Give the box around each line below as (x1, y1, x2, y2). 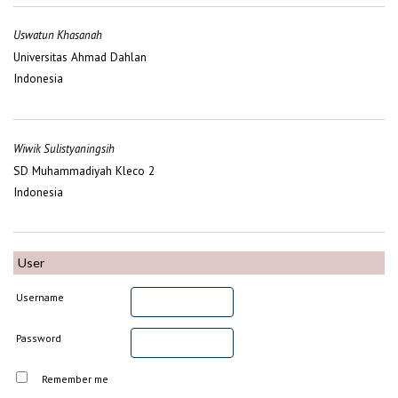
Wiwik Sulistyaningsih (13, 140, 115, 156)
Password (16, 330, 62, 345)
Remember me (42, 371, 109, 386)
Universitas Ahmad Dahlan (13, 49, 147, 66)
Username (16, 290, 65, 304)
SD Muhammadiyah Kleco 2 (13, 162, 155, 179)
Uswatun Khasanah (13, 28, 102, 44)
